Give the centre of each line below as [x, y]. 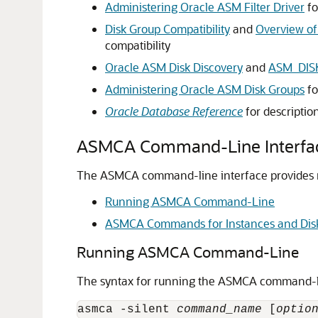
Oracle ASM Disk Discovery [174, 67]
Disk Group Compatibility [168, 29]
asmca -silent [127, 309]
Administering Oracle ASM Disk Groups [205, 89]
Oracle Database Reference [174, 111]
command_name [219, 309]
